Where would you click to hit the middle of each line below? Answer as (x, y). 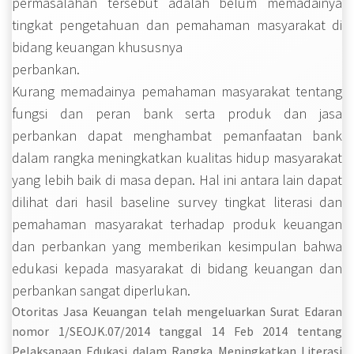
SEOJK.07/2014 (109, 331)
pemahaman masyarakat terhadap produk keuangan (177, 224)
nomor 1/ (41, 331)
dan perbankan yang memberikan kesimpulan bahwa (177, 247)
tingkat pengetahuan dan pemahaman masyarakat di (177, 25)
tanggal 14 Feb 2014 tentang (246, 331)
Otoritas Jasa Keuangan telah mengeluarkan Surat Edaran (177, 312)
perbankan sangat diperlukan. (101, 291)
